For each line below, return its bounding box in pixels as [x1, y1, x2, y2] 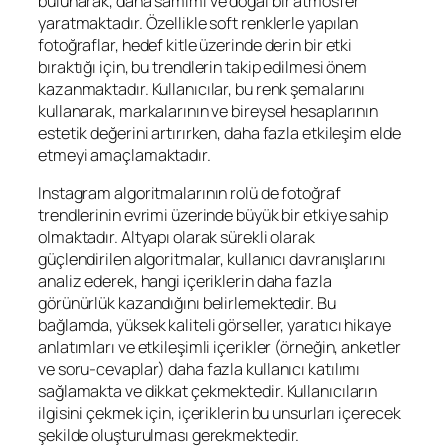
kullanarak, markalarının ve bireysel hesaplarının [38, 99, 379, 122]
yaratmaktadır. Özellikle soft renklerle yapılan [38, 11, 359, 34]
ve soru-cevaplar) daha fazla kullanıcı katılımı [38, 358, 361, 381]
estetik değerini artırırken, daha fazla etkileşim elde [38, 121, 401, 144]
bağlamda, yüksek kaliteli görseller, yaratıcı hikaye [38, 314, 391, 337]
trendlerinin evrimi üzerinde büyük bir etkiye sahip [38, 204, 388, 227]
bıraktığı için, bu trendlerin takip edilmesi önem [38, 55, 368, 78]
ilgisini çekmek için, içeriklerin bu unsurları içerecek [38, 402, 401, 425]
